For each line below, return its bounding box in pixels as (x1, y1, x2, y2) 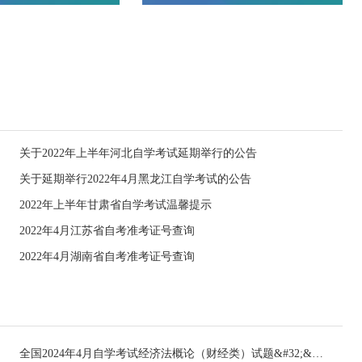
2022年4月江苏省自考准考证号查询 (19, 225, 195, 237)
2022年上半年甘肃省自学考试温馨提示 (19, 199, 212, 211)
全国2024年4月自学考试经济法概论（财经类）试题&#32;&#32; (312, 347, 323, 360)
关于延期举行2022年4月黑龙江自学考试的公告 (19, 173, 251, 185)
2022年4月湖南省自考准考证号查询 (19, 250, 195, 263)
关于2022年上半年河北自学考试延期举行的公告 (19, 147, 257, 159)
